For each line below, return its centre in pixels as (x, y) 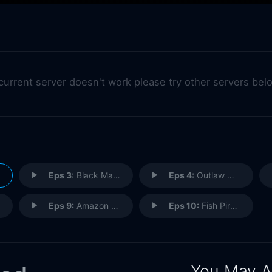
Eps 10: (184, 205)
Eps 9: (61, 205)
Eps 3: (61, 175)
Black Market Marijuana (93, 175)
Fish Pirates (214, 205)
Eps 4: (181, 175)
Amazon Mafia (92, 205)
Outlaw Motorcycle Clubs (210, 175)
